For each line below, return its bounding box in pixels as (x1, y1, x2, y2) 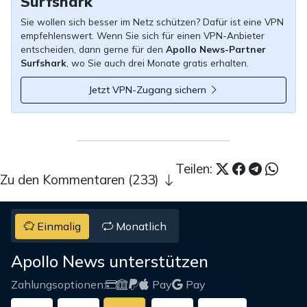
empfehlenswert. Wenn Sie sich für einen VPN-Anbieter (20, 29, 265, 41)
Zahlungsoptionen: (11, 277, 106, 291)
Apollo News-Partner (165, 42, 266, 55)
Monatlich (112, 219, 167, 233)
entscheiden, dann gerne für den (20, 42, 166, 55)
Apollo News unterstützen (11, 250, 208, 271)
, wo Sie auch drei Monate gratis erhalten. (66, 56, 249, 69)
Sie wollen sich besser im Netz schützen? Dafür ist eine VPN (20, 15, 284, 27)
